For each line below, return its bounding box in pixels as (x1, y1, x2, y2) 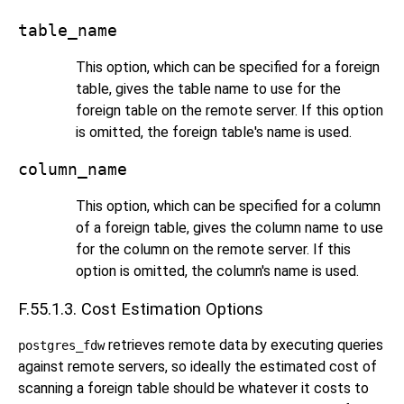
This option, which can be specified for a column (76, 197, 381, 216)
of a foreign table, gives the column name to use (76, 219, 383, 237)
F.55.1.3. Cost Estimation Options (18, 299, 263, 319)
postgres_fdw (18, 337, 105, 353)
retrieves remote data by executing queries (105, 335, 383, 353)
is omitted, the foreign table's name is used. (76, 124, 352, 142)
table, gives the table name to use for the (76, 80, 341, 98)
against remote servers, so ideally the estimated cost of (18, 357, 377, 375)
